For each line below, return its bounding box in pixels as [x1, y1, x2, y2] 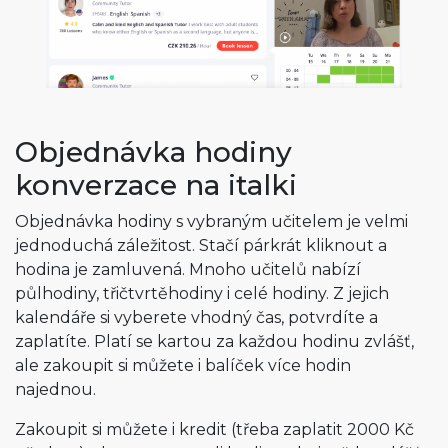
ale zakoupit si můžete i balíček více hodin [15, 356, 351, 376]
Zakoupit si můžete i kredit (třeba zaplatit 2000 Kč [15, 420, 414, 440]
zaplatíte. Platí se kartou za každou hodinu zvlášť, [15, 332, 414, 352]
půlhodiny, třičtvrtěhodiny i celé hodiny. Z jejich [15, 284, 389, 304]
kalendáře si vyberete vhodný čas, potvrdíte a [15, 308, 378, 328]
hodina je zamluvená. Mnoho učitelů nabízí [15, 260, 361, 280]
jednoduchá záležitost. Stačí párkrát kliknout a [15, 236, 387, 256]
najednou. [15, 380, 96, 400]
